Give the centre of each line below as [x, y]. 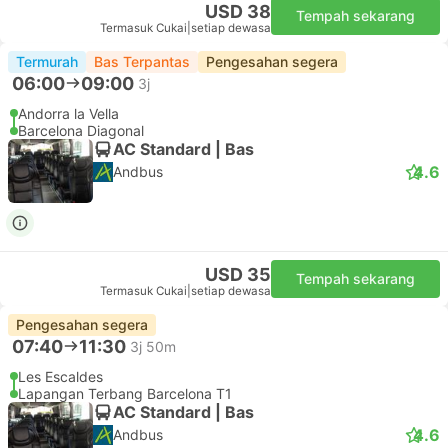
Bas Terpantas [142, 61]
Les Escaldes [60, 376]
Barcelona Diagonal [81, 130]
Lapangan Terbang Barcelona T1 [125, 393]
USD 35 [238, 274]
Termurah [47, 61]
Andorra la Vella [68, 113]
